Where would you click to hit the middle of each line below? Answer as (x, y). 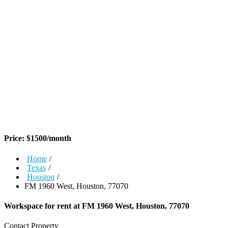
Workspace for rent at (43, 206)
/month (59, 138)
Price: (15, 138)
